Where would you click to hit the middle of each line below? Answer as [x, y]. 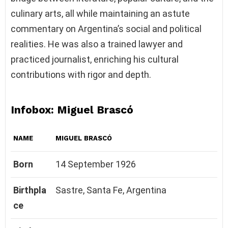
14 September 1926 [96, 164]
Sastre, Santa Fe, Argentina [111, 190]
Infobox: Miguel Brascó [72, 109]
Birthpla [30, 190]
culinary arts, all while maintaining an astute [100, 13]
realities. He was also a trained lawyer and [97, 44]
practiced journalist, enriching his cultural [95, 59]
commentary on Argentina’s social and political [106, 28]
